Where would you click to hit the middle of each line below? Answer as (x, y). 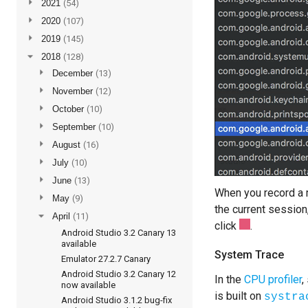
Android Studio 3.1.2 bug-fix (116, 300)
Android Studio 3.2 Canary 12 (118, 274)
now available (88, 285)
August (68, 145)
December (74, 73)
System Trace (249, 255)
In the (229, 279)
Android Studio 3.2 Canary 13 (118, 233)
